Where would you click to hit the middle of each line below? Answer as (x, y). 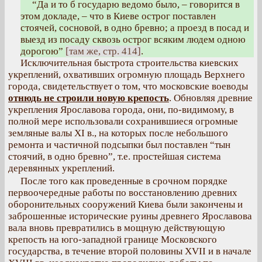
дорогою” (43, 51)
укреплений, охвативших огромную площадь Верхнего (127, 75)
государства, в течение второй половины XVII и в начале (130, 251)
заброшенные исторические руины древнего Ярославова (130, 216)
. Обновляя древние (211, 98)
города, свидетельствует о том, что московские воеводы (128, 86)
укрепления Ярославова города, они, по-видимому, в (121, 110)
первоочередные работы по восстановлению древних (123, 193)
